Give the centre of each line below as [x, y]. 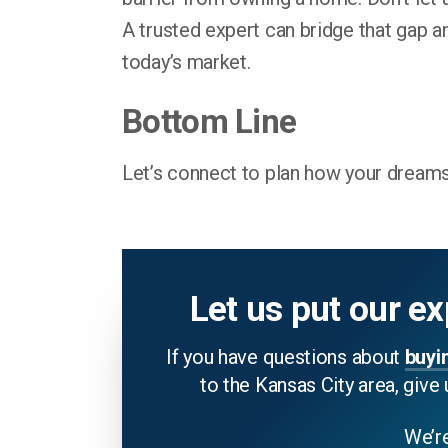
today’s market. [186, 62]
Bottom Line [209, 121]
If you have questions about [285, 357]
